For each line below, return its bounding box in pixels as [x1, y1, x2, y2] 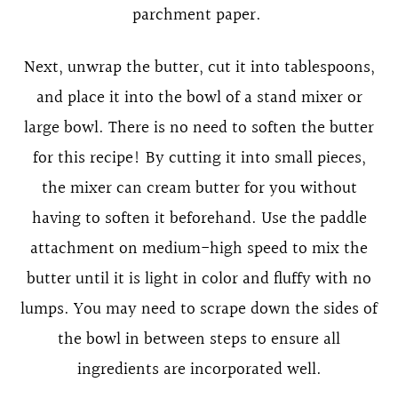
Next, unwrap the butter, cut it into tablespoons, [23, 53, 375, 81]
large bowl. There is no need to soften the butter [24, 114, 374, 141]
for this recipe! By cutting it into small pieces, [32, 144, 366, 171]
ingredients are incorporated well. [76, 355, 322, 383]
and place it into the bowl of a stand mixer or [36, 84, 362, 111]
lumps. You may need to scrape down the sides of [20, 295, 378, 322]
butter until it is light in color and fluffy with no [27, 265, 371, 292]
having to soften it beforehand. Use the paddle [31, 204, 367, 232]
